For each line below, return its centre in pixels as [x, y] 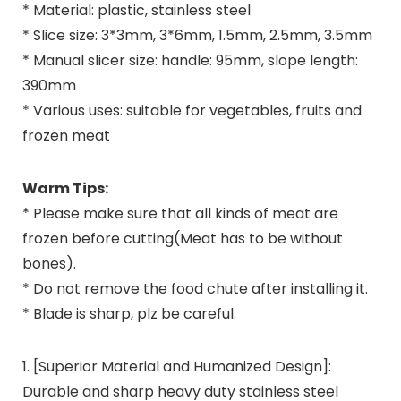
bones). [49, 263]
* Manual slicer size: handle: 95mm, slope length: [190, 60]
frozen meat [66, 135]
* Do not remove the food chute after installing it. [195, 288]
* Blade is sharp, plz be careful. [129, 313]
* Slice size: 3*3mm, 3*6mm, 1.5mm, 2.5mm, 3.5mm [197, 35]
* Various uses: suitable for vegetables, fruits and [192, 110]
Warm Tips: [65, 188]
